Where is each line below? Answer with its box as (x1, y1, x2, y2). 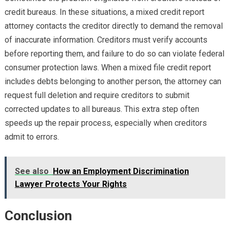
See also (14, 166, 49, 177)
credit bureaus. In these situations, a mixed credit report (4, 7, 204, 17)
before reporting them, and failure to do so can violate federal (4, 49, 224, 59)
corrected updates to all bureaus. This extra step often (4, 104, 199, 114)
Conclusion (4, 208, 72, 224)
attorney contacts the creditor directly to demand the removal (4, 21, 223, 31)
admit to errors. (4, 132, 59, 142)
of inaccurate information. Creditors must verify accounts (4, 35, 207, 45)
